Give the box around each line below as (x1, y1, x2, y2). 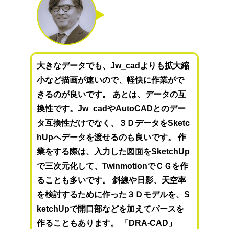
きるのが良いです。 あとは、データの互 (37, 90, 187, 99)
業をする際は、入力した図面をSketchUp (37, 147, 190, 156)
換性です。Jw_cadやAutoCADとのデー (37, 104, 186, 113)
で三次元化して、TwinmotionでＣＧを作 (37, 162, 189, 171)
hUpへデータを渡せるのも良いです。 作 (37, 133, 187, 142)
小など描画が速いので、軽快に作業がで (37, 76, 185, 85)
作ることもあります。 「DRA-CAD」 (37, 219, 177, 228)
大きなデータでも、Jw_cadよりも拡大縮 (37, 61, 190, 71)
